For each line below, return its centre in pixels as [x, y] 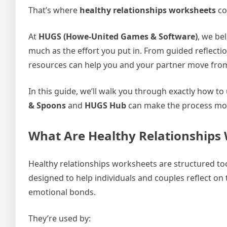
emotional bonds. [62, 192]
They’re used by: [60, 218]
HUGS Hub [105, 105]
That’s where [54, 10]
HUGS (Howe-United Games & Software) [118, 36]
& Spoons [47, 105]
